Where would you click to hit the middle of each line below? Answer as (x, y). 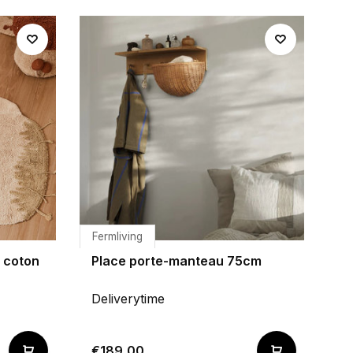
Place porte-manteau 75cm (176, 261)
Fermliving (117, 236)
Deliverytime (128, 299)
